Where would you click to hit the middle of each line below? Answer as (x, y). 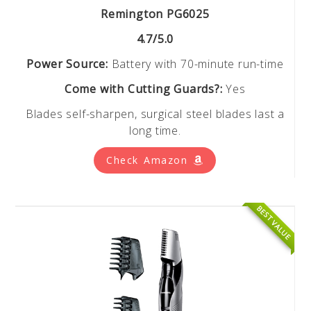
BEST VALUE (274, 222)
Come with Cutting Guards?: (143, 89)
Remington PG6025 (155, 14)
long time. (155, 130)
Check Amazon (150, 160)
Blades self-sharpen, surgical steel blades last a (155, 114)
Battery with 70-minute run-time (196, 64)
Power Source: (67, 64)
